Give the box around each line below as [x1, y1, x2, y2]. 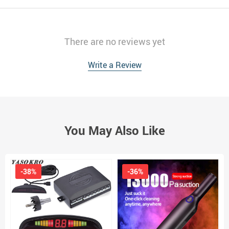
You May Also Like [64, 122, 165, 139]
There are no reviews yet [64, 35, 165, 48]
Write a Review [87, 59, 142, 71]
